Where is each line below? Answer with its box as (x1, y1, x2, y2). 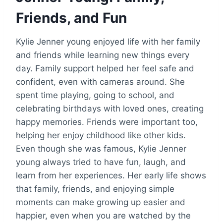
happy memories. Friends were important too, (16, 116, 198, 127)
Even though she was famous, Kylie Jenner (16, 143, 186, 154)
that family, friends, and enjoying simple (16, 183, 174, 194)
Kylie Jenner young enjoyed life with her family (16, 36, 200, 47)
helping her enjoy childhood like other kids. (16, 130, 186, 140)
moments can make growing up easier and (16, 197, 185, 207)
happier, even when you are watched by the (16, 210, 191, 221)
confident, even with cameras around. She (16, 76, 185, 87)
